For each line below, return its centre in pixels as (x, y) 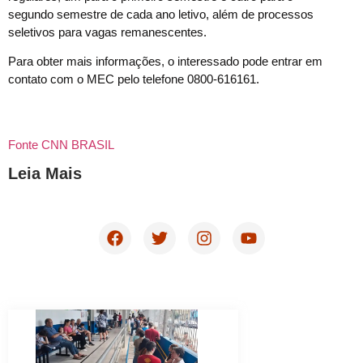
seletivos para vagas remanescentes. (107, 32)
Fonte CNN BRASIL (61, 144)
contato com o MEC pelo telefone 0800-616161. (134, 79)
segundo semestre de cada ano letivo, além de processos (161, 14)
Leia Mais (45, 174)
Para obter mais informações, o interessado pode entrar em (165, 62)
